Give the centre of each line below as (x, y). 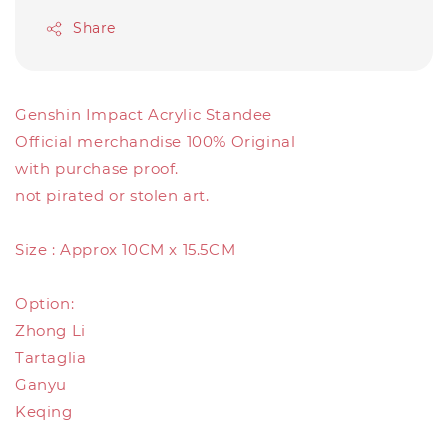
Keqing (44, 411)
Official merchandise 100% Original (155, 141)
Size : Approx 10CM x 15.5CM (125, 249)
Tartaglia (51, 357)
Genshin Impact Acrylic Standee (143, 114)
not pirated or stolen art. (112, 195)
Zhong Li (50, 330)
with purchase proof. (97, 168)
